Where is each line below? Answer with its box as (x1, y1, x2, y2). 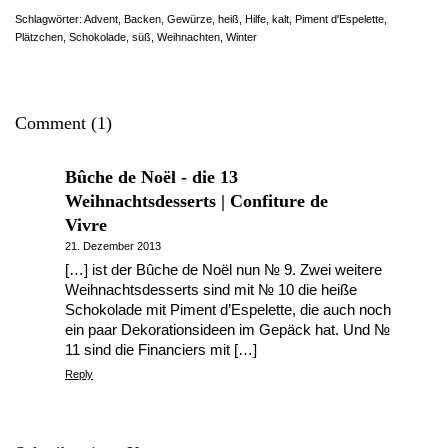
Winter (226, 31, 257, 43)
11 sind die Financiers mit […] (65, 341, 257, 358)
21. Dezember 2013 (65, 240, 161, 252)
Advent (84, 13, 118, 25)
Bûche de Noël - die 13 (65, 167, 238, 187)
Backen (124, 13, 161, 25)
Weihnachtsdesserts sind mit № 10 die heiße (65, 281, 357, 298)
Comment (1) (15, 113, 112, 133)
